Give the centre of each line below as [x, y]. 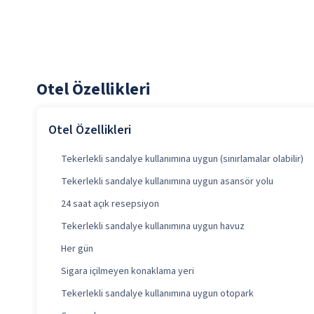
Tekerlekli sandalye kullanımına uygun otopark [157, 294]
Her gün [77, 249]
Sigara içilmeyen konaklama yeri [128, 272]
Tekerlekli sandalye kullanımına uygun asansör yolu [167, 182]
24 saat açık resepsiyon [110, 204]
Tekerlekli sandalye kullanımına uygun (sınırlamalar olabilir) [182, 159]
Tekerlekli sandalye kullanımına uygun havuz [153, 227]
